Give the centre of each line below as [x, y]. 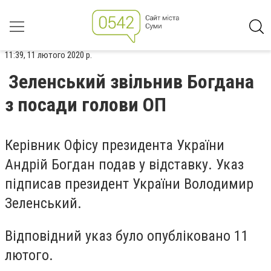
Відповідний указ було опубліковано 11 [127, 236]
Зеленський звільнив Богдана [131, 82]
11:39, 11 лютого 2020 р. [48, 55]
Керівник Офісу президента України [115, 145]
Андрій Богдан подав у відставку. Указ [124, 165]
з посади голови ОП [86, 105]
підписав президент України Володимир [129, 184]
